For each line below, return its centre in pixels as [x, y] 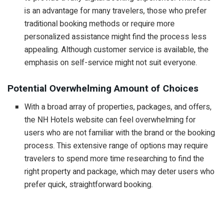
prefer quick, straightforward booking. [89, 184]
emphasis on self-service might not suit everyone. [111, 62]
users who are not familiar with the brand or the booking [120, 133]
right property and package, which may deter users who [120, 171]
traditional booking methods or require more [100, 24]
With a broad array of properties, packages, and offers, [118, 107]
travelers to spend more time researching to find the [114, 159]
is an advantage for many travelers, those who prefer [116, 11]
